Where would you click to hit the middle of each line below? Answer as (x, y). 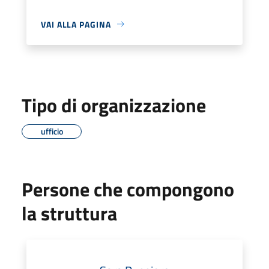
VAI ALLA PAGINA (76, 24)
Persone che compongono (128, 189)
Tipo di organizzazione (114, 105)
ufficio (52, 131)
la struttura (69, 213)
